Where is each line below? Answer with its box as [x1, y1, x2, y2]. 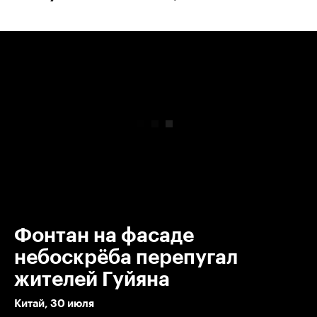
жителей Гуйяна [14, 269, 170, 289]
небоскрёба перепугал [14, 247, 238, 267]
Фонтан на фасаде [14, 225, 194, 246]
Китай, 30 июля [14, 298, 94, 309]
